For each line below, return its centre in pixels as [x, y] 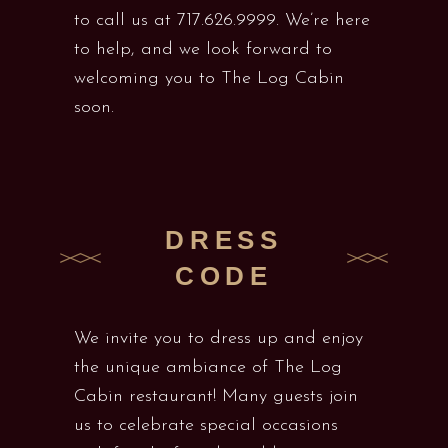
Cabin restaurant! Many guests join [216, 396]
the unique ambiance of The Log [208, 367]
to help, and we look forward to [203, 49]
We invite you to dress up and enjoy [218, 338]
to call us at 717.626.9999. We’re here [222, 20]
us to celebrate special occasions [206, 425]
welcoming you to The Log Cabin [209, 78]
